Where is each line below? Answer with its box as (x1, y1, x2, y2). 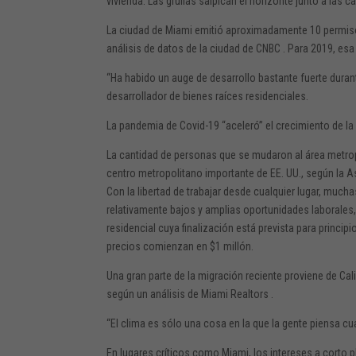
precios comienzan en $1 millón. (106, 239, 254, 253)
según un (106, 287, 151, 300)
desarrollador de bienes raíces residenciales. (106, 89, 309, 103)
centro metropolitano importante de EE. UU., (106, 166, 307, 180)
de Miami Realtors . (185, 287, 274, 300)
